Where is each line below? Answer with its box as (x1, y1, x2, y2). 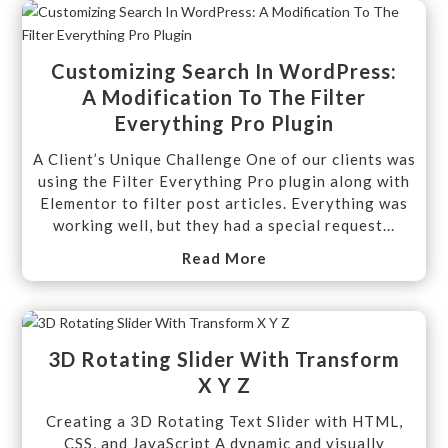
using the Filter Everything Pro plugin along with (38, 172, 410, 191)
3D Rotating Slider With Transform (48, 346, 400, 371)
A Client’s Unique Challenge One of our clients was (32, 150, 416, 169)
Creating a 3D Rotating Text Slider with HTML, (45, 411, 403, 430)
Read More (181, 248, 267, 267)
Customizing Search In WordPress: (51, 59, 397, 84)
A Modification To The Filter (82, 85, 366, 110)
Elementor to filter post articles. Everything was (40, 194, 408, 213)
